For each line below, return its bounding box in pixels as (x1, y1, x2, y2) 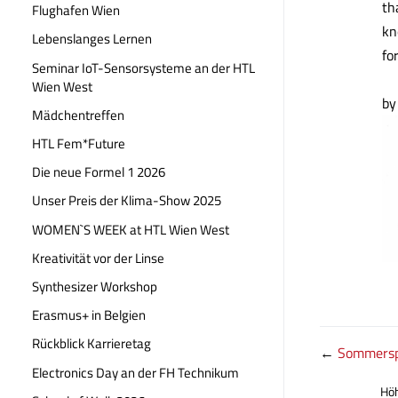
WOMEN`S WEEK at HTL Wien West (32, 219, 229, 240)
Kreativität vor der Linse (32, 247, 164, 268)
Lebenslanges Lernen (32, 28, 152, 50)
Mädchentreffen (32, 104, 124, 125)
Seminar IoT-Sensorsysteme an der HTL (32, 57, 255, 78)
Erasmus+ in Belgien (32, 305, 146, 326)
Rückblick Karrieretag (32, 333, 151, 354)
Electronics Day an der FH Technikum (32, 362, 239, 383)
